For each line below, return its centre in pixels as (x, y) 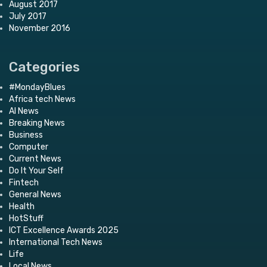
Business (26, 135)
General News (35, 194)
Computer (29, 147)
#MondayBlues (37, 87)
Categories (44, 67)
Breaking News (37, 123)
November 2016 (40, 28)
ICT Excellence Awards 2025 (64, 230)
